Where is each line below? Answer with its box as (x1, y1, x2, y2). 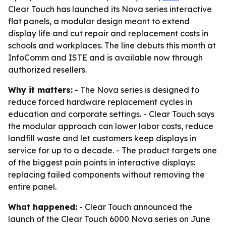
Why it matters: (8, 85, 73, 95)
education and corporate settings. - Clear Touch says (8, 109, 214, 119)
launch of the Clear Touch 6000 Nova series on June (8, 214, 210, 224)
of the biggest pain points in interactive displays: (8, 157, 195, 167)
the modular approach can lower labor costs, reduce (8, 121, 213, 131)
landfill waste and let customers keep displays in (8, 133, 196, 143)
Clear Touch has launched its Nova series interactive (8, 4, 212, 14)
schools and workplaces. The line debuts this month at (8, 40, 216, 50)
